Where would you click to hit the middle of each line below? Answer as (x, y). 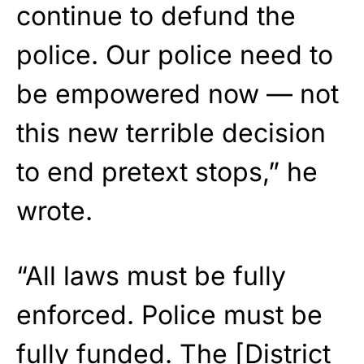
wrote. (54, 210)
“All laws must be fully (151, 275)
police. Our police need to (175, 54)
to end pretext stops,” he (167, 171)
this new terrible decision (171, 132)
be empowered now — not (178, 93)
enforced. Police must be (169, 314)
